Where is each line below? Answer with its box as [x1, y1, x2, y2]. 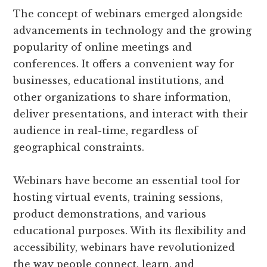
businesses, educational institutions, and [13, 74, 225, 86]
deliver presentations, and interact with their [13, 107, 249, 120]
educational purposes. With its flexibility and [13, 224, 247, 237]
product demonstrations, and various [13, 207, 207, 220]
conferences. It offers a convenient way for [13, 57, 235, 70]
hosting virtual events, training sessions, [13, 191, 223, 203]
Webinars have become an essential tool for [13, 174, 241, 187]
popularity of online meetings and [13, 41, 193, 53]
